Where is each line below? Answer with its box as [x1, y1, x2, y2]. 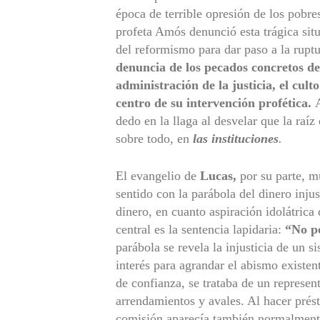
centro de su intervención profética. [116, 95, 311, 110]
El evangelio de [116, 168, 200, 183]
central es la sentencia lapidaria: [116, 221, 285, 236]
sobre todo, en [116, 131, 193, 146]
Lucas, [200, 168, 236, 183]
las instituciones [193, 131, 279, 146]
